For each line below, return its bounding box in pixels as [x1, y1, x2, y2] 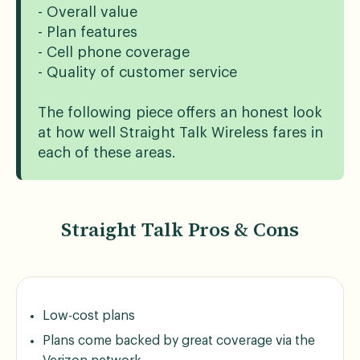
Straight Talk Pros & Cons [61, 215, 299, 243]
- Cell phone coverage [37, 44, 190, 59]
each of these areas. [37, 145, 176, 160]
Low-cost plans [43, 309, 135, 322]
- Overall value [37, 4, 137, 19]
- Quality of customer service [37, 64, 241, 80]
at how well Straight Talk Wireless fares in [37, 125, 323, 140]
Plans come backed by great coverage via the [43, 333, 315, 347]
